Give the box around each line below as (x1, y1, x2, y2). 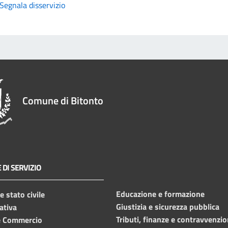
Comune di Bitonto (22, 92, 103, 108)
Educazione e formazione (116, 187, 205, 200)
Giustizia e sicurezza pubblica (116, 200, 219, 213)
